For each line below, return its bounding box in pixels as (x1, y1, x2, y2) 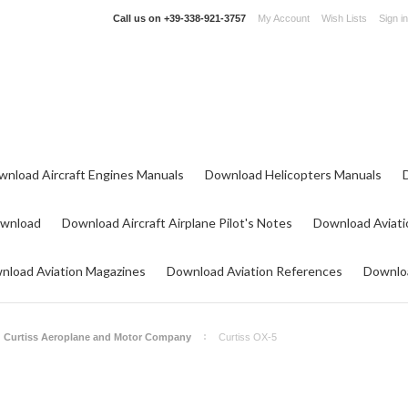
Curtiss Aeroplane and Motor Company (4, 331, 191, 342)
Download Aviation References (167, 263, 342, 279)
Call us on (113, 13, 164, 24)
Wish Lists (321, 13, 367, 24)
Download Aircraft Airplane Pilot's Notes (62, 215, 292, 230)
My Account (258, 13, 310, 24)
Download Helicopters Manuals (205, 167, 382, 182)
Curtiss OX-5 (219, 331, 277, 342)
